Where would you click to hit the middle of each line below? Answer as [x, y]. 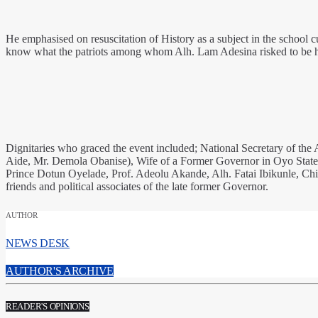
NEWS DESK [38, 243]
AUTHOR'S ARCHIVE [60, 271]
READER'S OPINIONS [48, 306]
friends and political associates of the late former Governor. [137, 187]
